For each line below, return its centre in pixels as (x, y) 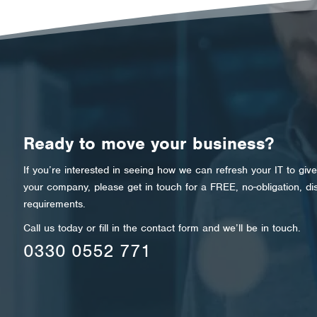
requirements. (54, 204)
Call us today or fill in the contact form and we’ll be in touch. (162, 228)
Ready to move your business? (149, 143)
